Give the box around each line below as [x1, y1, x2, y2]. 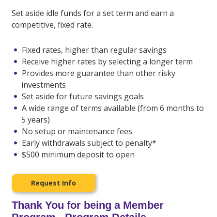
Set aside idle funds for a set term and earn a [12, 8, 174, 18]
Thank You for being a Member [12, 199, 164, 211]
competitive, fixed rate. [12, 19, 93, 30]
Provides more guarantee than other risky [22, 68, 175, 78]
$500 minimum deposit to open [22, 149, 135, 160]
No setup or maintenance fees [22, 126, 132, 137]
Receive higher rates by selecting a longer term [22, 56, 193, 67]
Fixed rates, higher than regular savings [22, 45, 167, 55]
